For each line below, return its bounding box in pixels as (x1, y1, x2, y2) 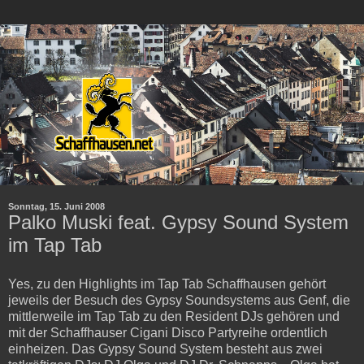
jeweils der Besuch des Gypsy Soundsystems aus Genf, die (8, 292, 350, 307)
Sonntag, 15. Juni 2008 (8, 201, 105, 211)
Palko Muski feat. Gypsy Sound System (8, 210, 349, 233)
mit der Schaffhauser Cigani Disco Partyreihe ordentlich (8, 325, 327, 340)
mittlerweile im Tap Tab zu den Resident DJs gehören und (8, 309, 340, 323)
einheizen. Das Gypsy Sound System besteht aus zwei (8, 341, 323, 356)
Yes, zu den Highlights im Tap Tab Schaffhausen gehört (8, 276, 326, 291)
